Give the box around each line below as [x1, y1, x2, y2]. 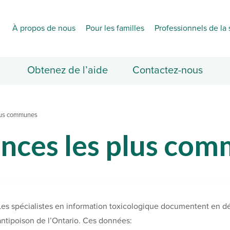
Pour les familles [86, 23, 144, 33]
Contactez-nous [132, 64, 203, 76]
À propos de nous [12, 23, 75, 33]
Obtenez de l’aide [27, 64, 108, 76]
